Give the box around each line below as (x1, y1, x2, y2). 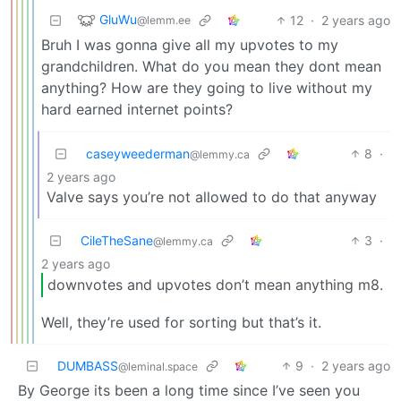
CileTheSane (81, 232, 153, 248)
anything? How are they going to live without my (41, 78, 372, 97)
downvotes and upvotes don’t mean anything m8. (47, 276, 383, 294)
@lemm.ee (137, 13, 191, 27)
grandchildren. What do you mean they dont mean (41, 56, 381, 75)
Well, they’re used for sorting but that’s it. (41, 312, 321, 331)
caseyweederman (86, 145, 190, 161)
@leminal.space (118, 359, 198, 373)
